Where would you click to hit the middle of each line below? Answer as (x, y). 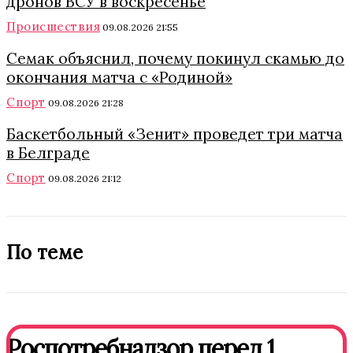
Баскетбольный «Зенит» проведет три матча (175, 134)
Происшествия (53, 26)
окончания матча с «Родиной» (119, 77)
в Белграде (48, 152)
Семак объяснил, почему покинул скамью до (175, 58)
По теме (45, 252)
